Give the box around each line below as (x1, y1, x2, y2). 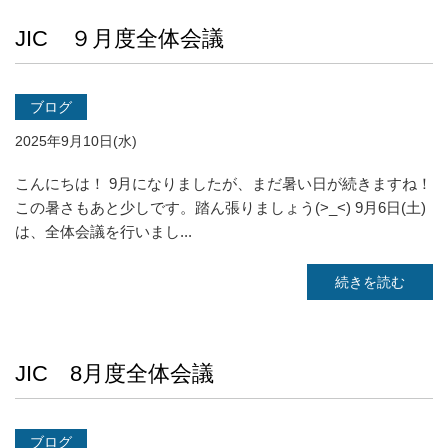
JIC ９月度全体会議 (15, 26, 224, 51)
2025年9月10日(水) (15, 133, 137, 149)
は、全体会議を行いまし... (15, 223, 192, 240)
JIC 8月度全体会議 (15, 361, 214, 386)
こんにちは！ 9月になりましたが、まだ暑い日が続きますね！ (15, 175, 432, 192)
